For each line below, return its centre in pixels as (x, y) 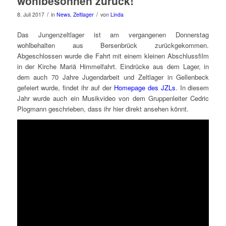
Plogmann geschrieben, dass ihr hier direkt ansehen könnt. (103, 108)
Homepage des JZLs (145, 87)
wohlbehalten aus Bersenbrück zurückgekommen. (113, 45)
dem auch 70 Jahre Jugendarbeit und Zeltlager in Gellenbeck (113, 77)
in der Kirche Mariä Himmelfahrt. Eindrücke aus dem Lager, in (113, 66)
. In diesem (192, 87)
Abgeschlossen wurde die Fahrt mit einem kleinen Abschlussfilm (113, 55)
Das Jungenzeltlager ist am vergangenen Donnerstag (113, 34)
